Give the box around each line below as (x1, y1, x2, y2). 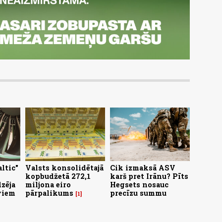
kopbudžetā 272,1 (25, 171, 91, 181)
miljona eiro (25, 179, 71, 189)
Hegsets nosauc (110, 179, 168, 189)
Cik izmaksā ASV (110, 163, 175, 172)
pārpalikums (25, 188, 73, 198)
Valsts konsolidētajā (25, 163, 104, 172)
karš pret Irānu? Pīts (110, 171, 188, 181)
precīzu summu (110, 188, 166, 198)
